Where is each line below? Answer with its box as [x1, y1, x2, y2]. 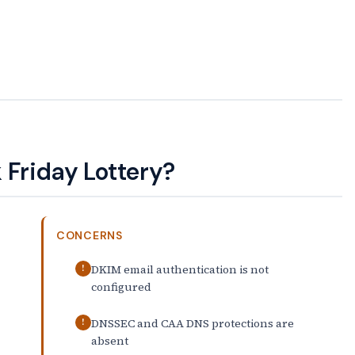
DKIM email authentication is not [91, 261, 269, 277]
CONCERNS [56, 227, 123, 242]
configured [91, 278, 151, 295]
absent [91, 332, 128, 349]
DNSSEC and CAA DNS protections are [91, 315, 294, 331]
